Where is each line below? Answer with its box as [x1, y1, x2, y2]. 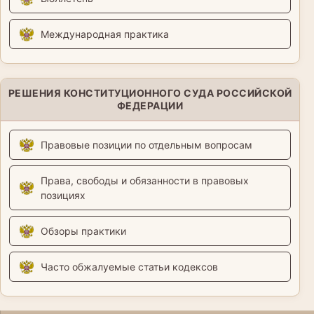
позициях [41, 189, 86, 202]
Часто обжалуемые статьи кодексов [41, 261, 218, 273]
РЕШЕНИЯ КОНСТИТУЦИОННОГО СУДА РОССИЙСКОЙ [8, 87, 292, 100]
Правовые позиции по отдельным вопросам [41, 139, 252, 151]
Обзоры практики [41, 225, 126, 238]
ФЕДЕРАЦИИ [116, 100, 184, 112]
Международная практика [41, 28, 169, 41]
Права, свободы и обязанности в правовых [41, 175, 249, 187]
